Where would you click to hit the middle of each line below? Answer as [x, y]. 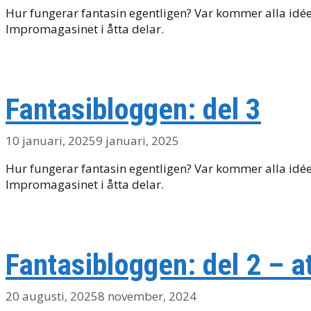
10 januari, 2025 [51, 141]
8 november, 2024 [147, 296]
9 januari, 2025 [137, 141]
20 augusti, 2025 [52, 296]
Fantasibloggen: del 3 [133, 110]
